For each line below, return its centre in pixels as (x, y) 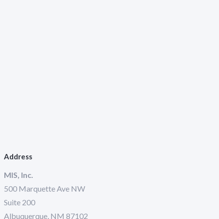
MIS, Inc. (19, 175)
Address (18, 156)
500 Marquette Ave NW (44, 188)
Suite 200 (20, 202)
